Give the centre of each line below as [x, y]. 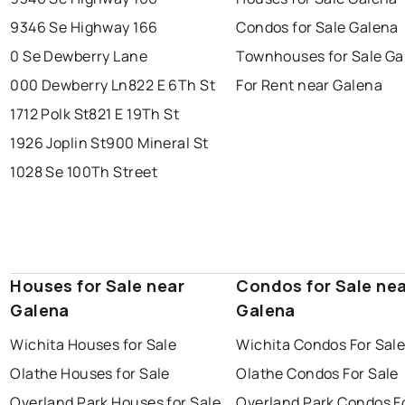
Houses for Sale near [97, 286]
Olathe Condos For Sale [317, 374]
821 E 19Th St [134, 114]
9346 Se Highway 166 [84, 28]
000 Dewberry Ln [69, 85]
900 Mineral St [157, 143]
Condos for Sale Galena [317, 28]
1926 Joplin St [58, 143]
